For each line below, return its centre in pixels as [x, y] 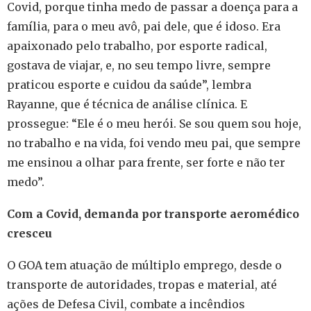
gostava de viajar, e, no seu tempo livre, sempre [139, 65]
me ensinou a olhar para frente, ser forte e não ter [146, 162]
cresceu [30, 233]
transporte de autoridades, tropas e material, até [142, 284]
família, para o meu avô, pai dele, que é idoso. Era [144, 26]
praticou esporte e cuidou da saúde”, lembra [129, 84]
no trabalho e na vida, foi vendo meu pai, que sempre [154, 143]
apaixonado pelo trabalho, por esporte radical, [137, 45]
